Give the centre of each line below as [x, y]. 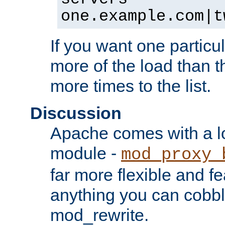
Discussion [76, 113]
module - [86, 153]
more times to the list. [131, 86]
